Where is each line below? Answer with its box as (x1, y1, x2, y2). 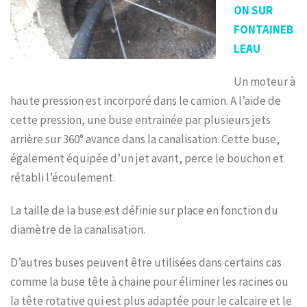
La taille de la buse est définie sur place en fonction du (10, 202, 278, 218)
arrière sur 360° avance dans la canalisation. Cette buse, (10, 131, 280, 147)
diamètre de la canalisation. (10, 221, 145, 237)
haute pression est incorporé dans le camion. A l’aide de (10, 93, 281, 108)
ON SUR (233, 2, 273, 18)
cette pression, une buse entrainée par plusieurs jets (10, 112, 271, 127)
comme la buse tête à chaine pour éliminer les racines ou (10, 273, 288, 289)
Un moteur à (233, 73, 295, 89)
